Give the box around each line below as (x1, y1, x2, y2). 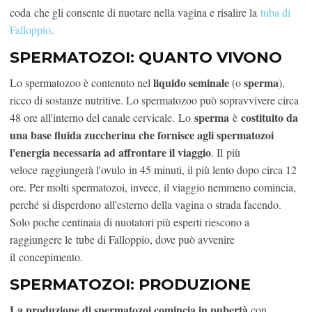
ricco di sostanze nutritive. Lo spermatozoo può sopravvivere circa (10, 93, 299, 108)
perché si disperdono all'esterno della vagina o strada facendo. (10, 197, 281, 212)
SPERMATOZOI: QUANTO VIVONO (10, 48, 282, 68)
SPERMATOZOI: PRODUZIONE (10, 275, 251, 295)
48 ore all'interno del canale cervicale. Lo (10, 110, 194, 125)
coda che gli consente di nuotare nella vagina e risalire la (10, 5, 260, 20)
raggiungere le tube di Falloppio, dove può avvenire (10, 232, 235, 247)
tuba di (260, 5, 290, 20)
